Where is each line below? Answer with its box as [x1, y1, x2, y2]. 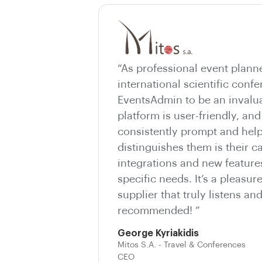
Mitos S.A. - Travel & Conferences [118, 240, 246, 249]
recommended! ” [118, 205, 200, 216]
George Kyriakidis [118, 228, 199, 238]
